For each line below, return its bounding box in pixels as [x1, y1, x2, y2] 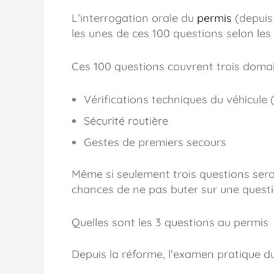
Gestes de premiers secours [84, 135, 226, 149]
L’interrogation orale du [72, 11, 197, 26]
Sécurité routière [84, 113, 168, 128]
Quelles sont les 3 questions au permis [72, 215, 268, 229]
